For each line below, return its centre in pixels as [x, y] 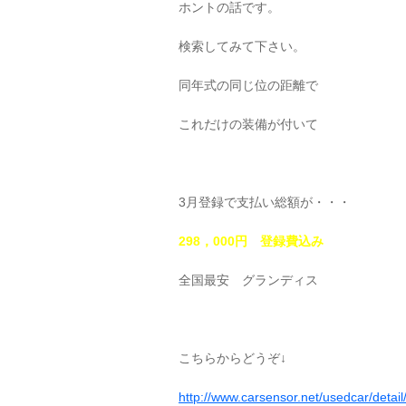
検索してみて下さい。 [242, 46]
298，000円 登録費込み [251, 241]
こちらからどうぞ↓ [232, 358]
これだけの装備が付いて [248, 124]
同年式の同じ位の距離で [248, 85]
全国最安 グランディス [248, 280]
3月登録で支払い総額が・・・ [265, 202]
